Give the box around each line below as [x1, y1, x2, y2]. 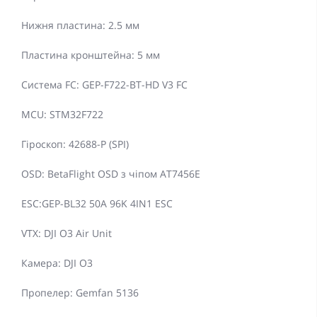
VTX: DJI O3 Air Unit [21, 226, 112, 241]
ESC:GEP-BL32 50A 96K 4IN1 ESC [21, 197, 173, 211]
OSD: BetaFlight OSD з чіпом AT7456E [21, 167, 200, 181]
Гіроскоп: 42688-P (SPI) [21, 137, 129, 151]
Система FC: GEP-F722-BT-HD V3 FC [21, 78, 188, 92]
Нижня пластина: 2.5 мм [21, 18, 139, 33]
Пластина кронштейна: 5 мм [21, 48, 160, 62]
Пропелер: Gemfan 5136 [21, 286, 139, 300]
